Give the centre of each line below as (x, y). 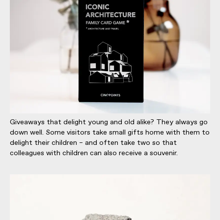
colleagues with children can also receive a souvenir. (94, 153)
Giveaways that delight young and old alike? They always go (109, 122)
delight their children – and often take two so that (93, 143)
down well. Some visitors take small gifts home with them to (110, 132)
